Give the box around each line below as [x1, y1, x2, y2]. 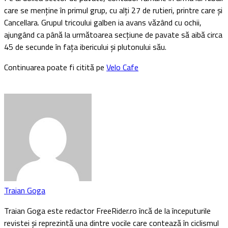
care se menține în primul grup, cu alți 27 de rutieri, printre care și [4, 4, 222, 17]
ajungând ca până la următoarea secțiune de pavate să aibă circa [4, 28, 222, 41]
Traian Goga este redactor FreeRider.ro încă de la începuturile [4, 205, 211, 217]
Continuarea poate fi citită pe [4, 61, 106, 74]
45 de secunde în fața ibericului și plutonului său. [4, 41, 166, 53]
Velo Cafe [106, 61, 138, 74]
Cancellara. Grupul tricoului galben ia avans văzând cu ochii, [4, 16, 202, 29]
